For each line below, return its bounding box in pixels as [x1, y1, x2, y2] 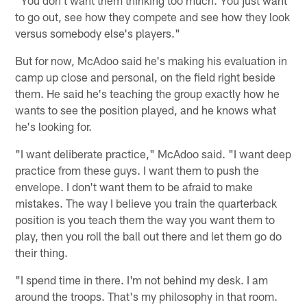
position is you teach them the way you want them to [15, 212, 275, 227]
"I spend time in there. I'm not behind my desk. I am [15, 273, 269, 287]
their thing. [15, 245, 69, 260]
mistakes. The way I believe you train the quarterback [15, 196, 278, 210]
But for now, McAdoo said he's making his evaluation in [15, 53, 288, 68]
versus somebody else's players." [15, 26, 181, 40]
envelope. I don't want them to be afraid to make [15, 180, 254, 194]
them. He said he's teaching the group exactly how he [15, 86, 280, 101]
